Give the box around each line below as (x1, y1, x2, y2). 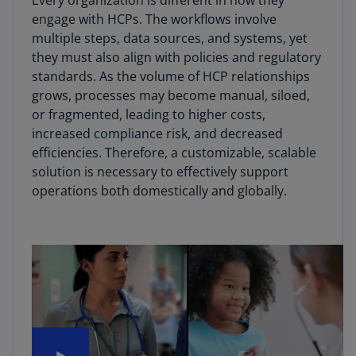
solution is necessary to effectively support (32, 163, 288, 180)
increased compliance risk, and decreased (32, 125, 283, 142)
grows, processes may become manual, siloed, (32, 87, 310, 104)
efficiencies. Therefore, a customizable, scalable (32, 144, 316, 161)
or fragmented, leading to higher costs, (32, 106, 265, 123)
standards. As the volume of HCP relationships (32, 68, 310, 85)
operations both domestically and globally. (32, 182, 287, 199)
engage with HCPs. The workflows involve (32, 10, 277, 28)
